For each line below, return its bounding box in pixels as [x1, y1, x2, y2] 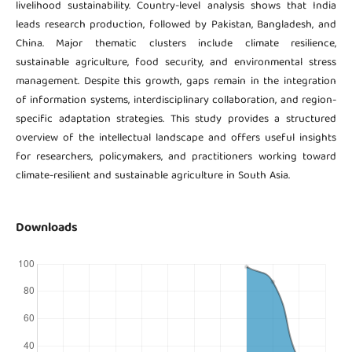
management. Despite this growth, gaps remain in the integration [15, 72, 337, 92]
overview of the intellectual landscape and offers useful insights [15, 129, 337, 148]
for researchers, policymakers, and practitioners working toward [15, 148, 337, 167]
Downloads [15, 218, 78, 240]
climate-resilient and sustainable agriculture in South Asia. [15, 167, 290, 186]
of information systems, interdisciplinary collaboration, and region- [15, 91, 337, 111]
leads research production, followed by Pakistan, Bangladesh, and [15, 16, 337, 35]
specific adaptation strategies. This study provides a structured [15, 110, 337, 130]
